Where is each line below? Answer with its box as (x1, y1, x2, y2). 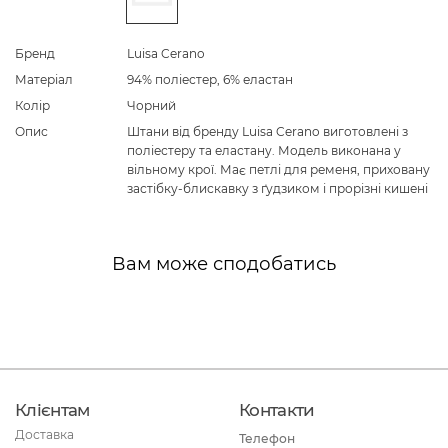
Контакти (239, 399, 315, 420)
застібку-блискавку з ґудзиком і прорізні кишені (127, 180, 428, 196)
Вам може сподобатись (112, 251, 336, 275)
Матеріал (15, 71, 73, 87)
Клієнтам (15, 399, 90, 420)
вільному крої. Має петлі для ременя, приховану (127, 161, 430, 177)
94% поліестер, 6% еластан (127, 71, 293, 87)
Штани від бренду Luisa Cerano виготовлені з (127, 123, 408, 139)
